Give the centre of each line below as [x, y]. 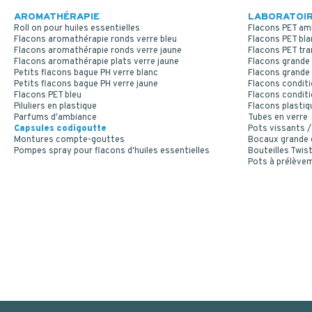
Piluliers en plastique [55, 106]
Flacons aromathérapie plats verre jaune [96, 62]
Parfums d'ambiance [55, 117]
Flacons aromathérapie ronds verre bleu [95, 39]
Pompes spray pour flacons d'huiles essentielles [112, 151]
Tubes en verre [278, 117]
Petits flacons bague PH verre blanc [86, 73]
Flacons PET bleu [48, 95]
